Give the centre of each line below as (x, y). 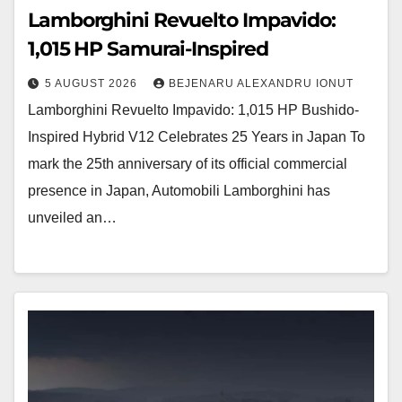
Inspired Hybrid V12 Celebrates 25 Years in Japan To (197, 136)
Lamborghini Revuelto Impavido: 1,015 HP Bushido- (193, 109)
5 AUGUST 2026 (93, 83)
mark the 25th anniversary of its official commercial (188, 163)
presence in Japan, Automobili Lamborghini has (179, 190)
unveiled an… (72, 217)
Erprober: (57, 376)
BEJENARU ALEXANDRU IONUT (261, 83)
